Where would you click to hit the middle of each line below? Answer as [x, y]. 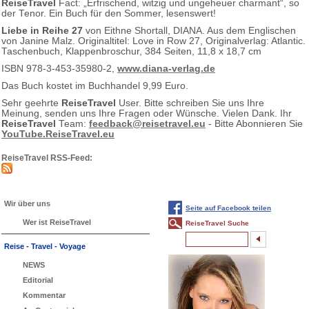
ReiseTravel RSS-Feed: [47, 158]
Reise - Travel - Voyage [45, 246]
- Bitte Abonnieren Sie [254, 123]
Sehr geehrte [31, 103]
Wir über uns [27, 203]
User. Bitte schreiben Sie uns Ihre [190, 103]
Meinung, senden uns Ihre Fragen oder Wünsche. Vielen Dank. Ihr [147, 113]
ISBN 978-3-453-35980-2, [59, 68]
